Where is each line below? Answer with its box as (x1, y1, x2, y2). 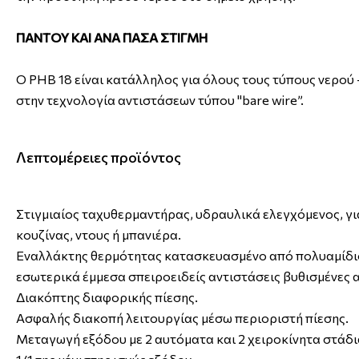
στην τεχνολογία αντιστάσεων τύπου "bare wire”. (16, 92, 304, 108)
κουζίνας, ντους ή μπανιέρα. (16, 227, 184, 243)
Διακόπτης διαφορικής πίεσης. (16, 289, 200, 305)
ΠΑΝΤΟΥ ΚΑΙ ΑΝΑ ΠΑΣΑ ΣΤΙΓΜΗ (16, 30, 208, 46)
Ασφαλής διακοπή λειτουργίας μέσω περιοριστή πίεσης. (16, 310, 351, 326)
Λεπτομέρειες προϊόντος (16, 148, 181, 167)
